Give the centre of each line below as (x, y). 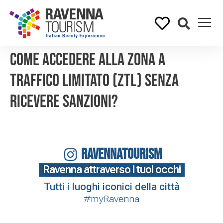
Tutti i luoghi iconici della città (111, 187)
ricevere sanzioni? (64, 102)
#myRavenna (111, 199)
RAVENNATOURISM (122, 154)
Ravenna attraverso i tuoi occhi (111, 169)
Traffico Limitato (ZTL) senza (94, 81)
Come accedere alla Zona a (88, 60)
